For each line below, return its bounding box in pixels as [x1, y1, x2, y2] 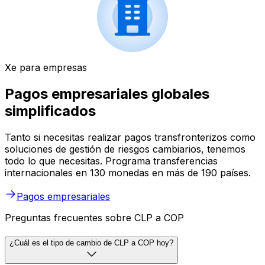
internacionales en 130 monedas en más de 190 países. [5, 167, 251, 179]
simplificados [5, 102, 96, 120]
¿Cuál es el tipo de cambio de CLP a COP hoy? [9, 238, 173, 247]
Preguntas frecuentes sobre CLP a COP [5, 212, 184, 224]
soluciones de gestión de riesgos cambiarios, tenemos [5, 143, 245, 156]
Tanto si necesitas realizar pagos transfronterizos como [5, 131, 256, 144]
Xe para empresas [5, 62, 87, 74]
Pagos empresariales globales [5, 85, 209, 103]
